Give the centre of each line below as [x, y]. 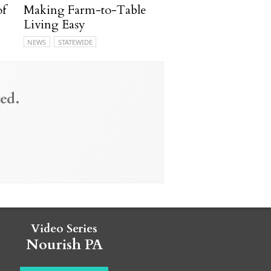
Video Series [64, 228]
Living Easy [54, 24]
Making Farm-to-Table [85, 10]
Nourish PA [64, 244]
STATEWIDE [75, 42]
